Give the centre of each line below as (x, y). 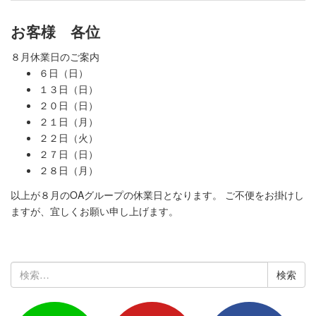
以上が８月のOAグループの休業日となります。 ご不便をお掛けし (157, 194)
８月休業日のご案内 (55, 57)
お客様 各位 (55, 31)
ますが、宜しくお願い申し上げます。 (95, 211)
